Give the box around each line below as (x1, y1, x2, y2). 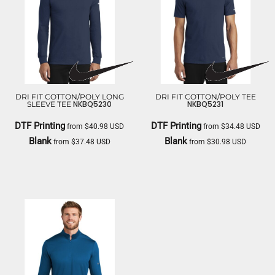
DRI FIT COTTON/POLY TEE (155, 91, 256, 101)
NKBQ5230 (73, 98, 112, 109)
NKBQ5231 (187, 98, 224, 109)
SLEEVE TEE (27, 99, 72, 109)
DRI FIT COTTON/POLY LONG (15, 91, 124, 101)
